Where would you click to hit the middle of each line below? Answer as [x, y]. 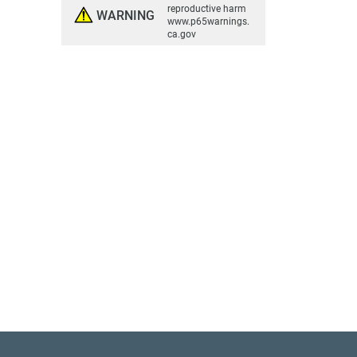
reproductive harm [207, 9]
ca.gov [182, 34]
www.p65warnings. [208, 22]
